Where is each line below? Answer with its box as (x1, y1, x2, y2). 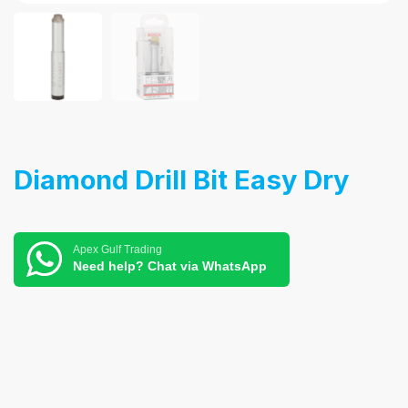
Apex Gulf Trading (73, 243, 162, 257)
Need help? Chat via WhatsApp (73, 259, 267, 274)
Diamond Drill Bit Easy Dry (14, 163, 349, 196)
